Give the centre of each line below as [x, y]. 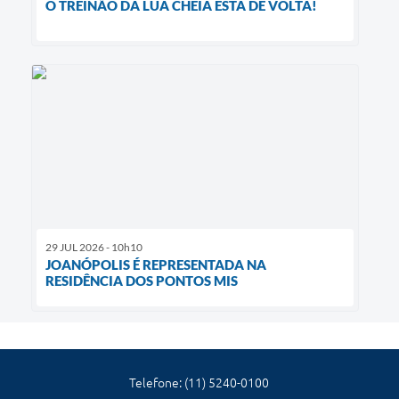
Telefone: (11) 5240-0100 [199, 383]
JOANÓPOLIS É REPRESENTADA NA [156, 265]
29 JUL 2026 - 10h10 [94, 248]
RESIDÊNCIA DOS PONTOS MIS [142, 281]
